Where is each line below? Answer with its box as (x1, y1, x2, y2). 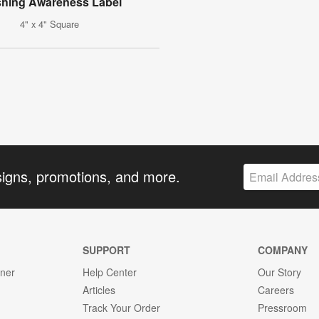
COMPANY (258, 242, 308, 257)
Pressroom (258, 300, 308, 315)
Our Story (258, 264, 302, 279)
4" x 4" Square (20, 17, 80, 31)
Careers (258, 282, 295, 297)
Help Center (82, 264, 137, 279)
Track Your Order (82, 300, 160, 315)
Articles (82, 282, 115, 297)
